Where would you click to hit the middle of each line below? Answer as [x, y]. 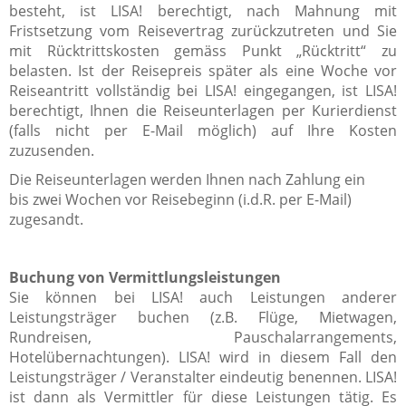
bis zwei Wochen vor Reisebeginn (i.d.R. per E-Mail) [180, 199]
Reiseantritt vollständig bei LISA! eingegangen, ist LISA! [203, 90]
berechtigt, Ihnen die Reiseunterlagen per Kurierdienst [203, 110]
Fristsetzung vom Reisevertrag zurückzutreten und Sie [203, 30]
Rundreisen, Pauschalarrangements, [203, 337]
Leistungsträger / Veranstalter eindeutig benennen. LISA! [203, 377]
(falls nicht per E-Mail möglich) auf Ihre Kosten [203, 130]
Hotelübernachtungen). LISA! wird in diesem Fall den [203, 357]
